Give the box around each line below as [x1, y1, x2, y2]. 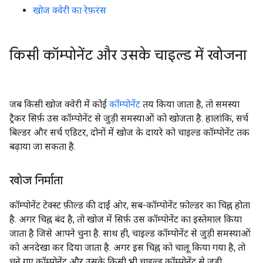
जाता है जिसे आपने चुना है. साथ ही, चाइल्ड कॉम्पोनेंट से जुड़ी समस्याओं [9, 228, 251, 239]
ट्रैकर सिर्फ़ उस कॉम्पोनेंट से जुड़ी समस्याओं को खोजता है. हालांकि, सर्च [9, 113, 248, 124]
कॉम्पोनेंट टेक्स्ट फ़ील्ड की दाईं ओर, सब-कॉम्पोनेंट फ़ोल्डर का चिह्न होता [9, 200, 250, 211]
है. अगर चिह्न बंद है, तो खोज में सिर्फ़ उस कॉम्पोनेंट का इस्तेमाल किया [9, 214, 242, 225]
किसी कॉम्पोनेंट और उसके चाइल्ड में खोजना [9, 46, 247, 64]
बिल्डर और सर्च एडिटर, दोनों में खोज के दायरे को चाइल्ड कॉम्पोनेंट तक [9, 127, 249, 138]
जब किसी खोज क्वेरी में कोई [9, 99, 109, 110]
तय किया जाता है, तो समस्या [140, 99, 240, 110]
